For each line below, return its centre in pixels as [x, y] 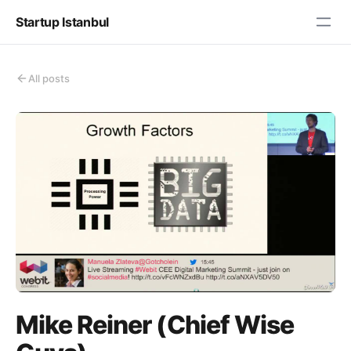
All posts [49, 78]
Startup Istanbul [62, 22]
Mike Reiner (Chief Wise [155, 324]
